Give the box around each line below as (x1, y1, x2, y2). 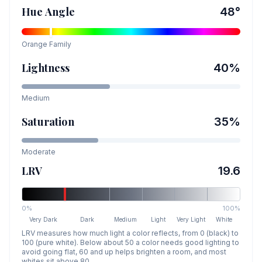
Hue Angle (22, 5, 75, 19)
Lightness (22, 61, 70, 75)
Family (47, 40, 71, 49)
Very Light (177, 216, 206, 223)
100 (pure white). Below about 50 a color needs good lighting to (22, 238, 239, 247)
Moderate (22, 147, 56, 156)
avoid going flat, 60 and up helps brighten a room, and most (22, 247, 226, 256)
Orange (22, 40, 47, 49)
